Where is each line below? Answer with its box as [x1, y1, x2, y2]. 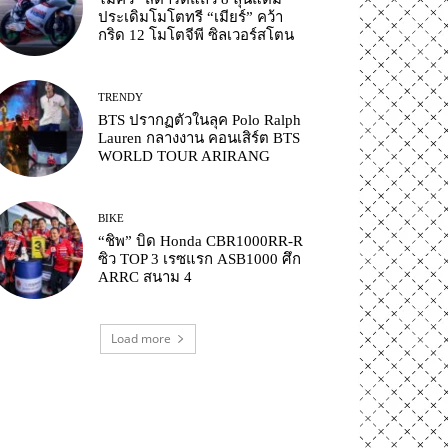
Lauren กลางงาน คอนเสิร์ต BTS [98, 130, 301, 147]
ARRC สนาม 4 [98, 269, 193, 286]
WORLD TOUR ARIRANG [98, 148, 271, 165]
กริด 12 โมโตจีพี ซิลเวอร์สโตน [98, 27, 295, 44]
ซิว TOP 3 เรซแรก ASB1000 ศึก [98, 251, 302, 268]
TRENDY [98, 91, 144, 104]
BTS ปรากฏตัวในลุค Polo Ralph [98, 112, 302, 129]
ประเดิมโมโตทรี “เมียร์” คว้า [98, 9, 284, 26]
